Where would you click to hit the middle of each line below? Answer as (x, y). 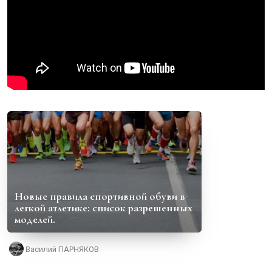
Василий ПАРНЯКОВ (62, 249)
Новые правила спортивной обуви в (100, 196)
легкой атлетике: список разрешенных (104, 208)
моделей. (35, 219)
